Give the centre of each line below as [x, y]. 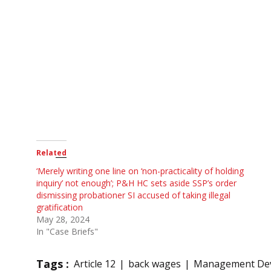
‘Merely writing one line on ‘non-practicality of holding [140, 171]
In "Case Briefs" [67, 232]
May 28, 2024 [63, 220]
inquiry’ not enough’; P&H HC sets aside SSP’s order [136, 183]
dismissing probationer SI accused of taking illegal [133, 195]
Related [51, 153]
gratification [60, 207]
